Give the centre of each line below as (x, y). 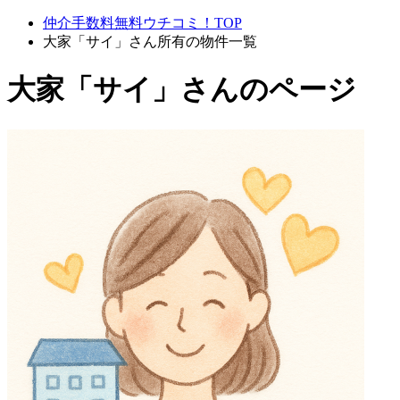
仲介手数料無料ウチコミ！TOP (142, 23)
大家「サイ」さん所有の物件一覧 (150, 42)
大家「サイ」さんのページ (182, 90)
